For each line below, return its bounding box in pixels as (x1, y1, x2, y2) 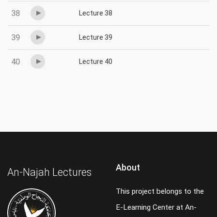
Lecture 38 (79, 9, 112, 17)
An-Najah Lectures (7, 166, 92, 179)
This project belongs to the (116, 187, 204, 196)
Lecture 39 (79, 33, 112, 42)
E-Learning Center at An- (116, 203, 197, 212)
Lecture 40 (79, 58, 112, 66)
